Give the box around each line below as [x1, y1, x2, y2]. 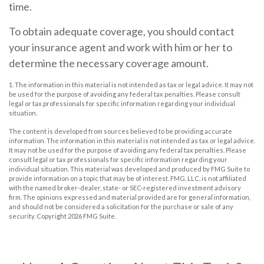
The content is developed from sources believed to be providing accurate [9, 127, 232, 135]
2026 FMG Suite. [68, 212, 116, 220]
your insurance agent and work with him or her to [9, 40, 232, 54]
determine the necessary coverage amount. [9, 56, 209, 70]
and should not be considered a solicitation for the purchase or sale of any [9, 202, 233, 210]
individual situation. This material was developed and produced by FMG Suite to [9, 164, 250, 173]
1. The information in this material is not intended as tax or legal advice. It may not [9, 80, 253, 88]
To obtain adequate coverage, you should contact [9, 24, 235, 38]
